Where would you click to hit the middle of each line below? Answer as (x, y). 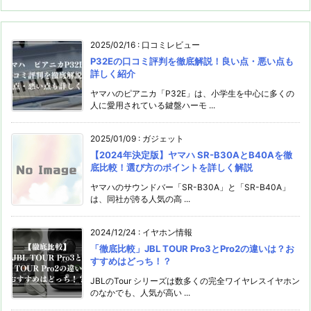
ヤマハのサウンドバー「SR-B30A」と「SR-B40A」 (190, 187)
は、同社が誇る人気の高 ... (140, 199)
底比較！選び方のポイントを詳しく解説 (171, 167)
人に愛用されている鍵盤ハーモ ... (153, 105)
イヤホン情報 (167, 232)
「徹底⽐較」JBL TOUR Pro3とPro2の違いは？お (192, 248)
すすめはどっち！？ (131, 261)
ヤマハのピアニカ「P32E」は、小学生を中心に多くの (192, 93)
